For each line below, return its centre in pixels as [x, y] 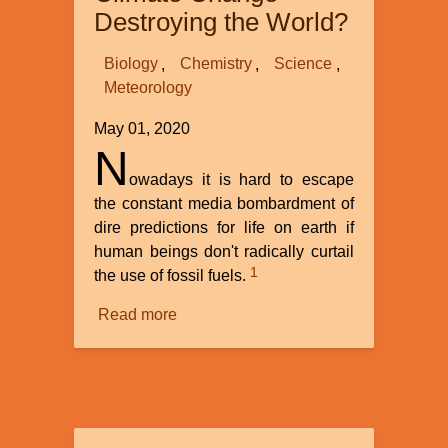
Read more [137, 315]
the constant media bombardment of [224, 203]
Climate [204, 387]
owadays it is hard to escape [241, 179]
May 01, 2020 [142, 128]
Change [205, 411]
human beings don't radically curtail [224, 251]
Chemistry [215, 64]
